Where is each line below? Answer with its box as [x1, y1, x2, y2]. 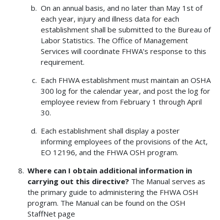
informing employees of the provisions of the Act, [40, 136, 208, 146]
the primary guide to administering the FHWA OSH [27, 187, 199, 197]
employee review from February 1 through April [40, 96, 202, 107]
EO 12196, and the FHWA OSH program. [40, 147, 178, 157]
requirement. [40, 56, 84, 67]
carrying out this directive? [27, 176, 130, 186]
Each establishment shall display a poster [40, 125, 180, 136]
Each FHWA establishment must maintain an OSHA [40, 75, 211, 85]
